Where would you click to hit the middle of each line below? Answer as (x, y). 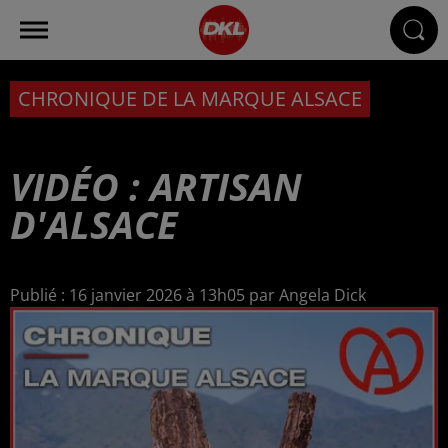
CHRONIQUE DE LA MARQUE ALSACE (190, 98)
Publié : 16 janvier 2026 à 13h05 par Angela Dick (188, 295)
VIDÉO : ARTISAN (156, 186)
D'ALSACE (94, 224)
